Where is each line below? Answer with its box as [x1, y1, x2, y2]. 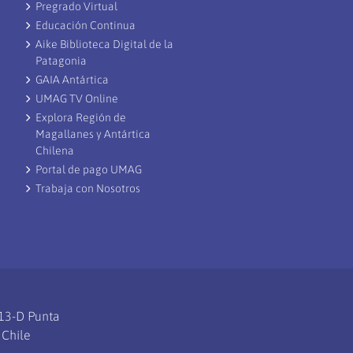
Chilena [35, 144, 74, 157]
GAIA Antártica [35, 73, 109, 86]
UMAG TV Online [35, 92, 118, 105]
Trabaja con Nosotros [35, 182, 140, 195]
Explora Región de [35, 111, 126, 124]
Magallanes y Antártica [35, 128, 150, 140]
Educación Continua [35, 19, 136, 32]
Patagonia [35, 54, 87, 67]
